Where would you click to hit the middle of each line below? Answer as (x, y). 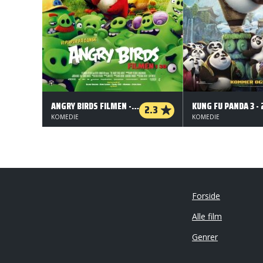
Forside (206, 196)
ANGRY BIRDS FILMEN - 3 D (135, 106)
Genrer (205, 237)
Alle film (207, 216)
